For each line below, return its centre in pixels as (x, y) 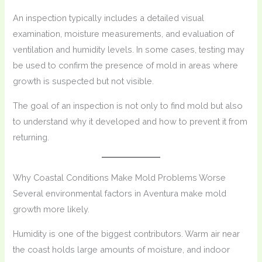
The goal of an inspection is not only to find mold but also (128, 105)
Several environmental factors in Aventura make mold (120, 193)
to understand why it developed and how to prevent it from (130, 121)
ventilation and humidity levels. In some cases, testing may (129, 50)
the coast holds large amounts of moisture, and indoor (122, 249)
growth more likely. (51, 209)
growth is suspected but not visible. (84, 81)
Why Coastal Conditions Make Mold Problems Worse (120, 177)
